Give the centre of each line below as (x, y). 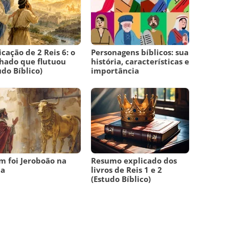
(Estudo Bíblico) (121, 179)
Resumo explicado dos (134, 161)
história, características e (140, 62)
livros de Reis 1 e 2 (127, 170)
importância (115, 71)
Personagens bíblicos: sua (140, 52)
